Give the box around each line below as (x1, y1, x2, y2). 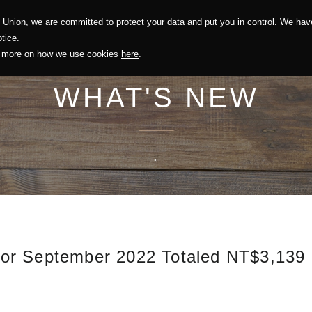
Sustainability (66, 24, 134, 36)
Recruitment (228, 24, 290, 36)
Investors (157, 24, 205, 36)
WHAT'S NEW (53, 81, 259, 113)
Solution (2, 24, 43, 36)
